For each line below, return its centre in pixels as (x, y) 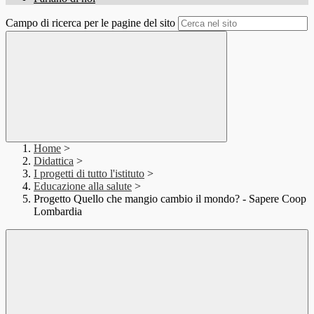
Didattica (54, 161)
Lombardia (58, 212)
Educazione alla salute (83, 186)
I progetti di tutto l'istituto (89, 174)
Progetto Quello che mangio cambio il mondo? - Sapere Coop (170, 199)
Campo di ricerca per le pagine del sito (90, 23)
